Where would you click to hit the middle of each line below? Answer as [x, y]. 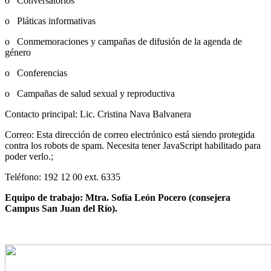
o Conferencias [36, 73]
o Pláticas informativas [50, 21]
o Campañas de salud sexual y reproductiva [90, 93]
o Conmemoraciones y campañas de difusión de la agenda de [123, 41]
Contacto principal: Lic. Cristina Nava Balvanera [100, 114]
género [18, 52]
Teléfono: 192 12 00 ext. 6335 [63, 177]
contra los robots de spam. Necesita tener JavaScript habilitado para [133, 145]
